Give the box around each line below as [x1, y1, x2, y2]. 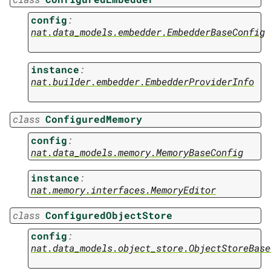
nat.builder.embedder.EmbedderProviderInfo [31, 75, 254, 88]
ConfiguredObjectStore [45, 208, 172, 221]
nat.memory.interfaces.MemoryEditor [31, 183, 216, 196]
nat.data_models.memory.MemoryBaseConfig [31, 145, 243, 158]
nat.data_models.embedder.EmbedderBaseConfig [31, 25, 265, 39]
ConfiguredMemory [45, 113, 142, 126]
